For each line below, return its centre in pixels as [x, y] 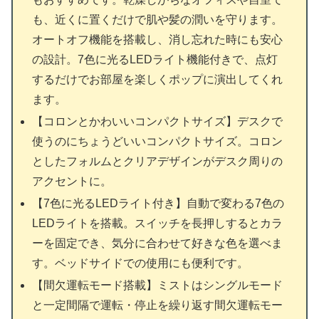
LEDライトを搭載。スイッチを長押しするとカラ [158, 223]
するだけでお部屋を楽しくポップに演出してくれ [158, 79]
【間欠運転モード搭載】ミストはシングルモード [158, 286]
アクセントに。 [72, 181]
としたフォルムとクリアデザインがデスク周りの [158, 161]
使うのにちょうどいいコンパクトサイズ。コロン [158, 141]
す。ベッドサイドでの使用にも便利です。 [141, 263]
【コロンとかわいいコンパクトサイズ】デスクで [158, 121]
